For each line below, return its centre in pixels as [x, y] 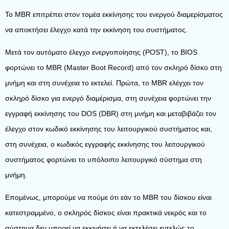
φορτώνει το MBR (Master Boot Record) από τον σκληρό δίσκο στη [113, 67]
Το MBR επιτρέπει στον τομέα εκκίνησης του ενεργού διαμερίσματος [114, 14]
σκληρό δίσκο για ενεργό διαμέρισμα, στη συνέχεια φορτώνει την [108, 98]
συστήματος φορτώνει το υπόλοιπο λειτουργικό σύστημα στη [104, 159]
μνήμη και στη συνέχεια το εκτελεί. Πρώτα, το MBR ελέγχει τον [104, 83]
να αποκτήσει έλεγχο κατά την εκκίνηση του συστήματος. [96, 30]
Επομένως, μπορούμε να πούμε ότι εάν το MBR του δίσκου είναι [108, 197]
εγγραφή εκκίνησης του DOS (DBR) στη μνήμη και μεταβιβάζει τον [111, 113]
